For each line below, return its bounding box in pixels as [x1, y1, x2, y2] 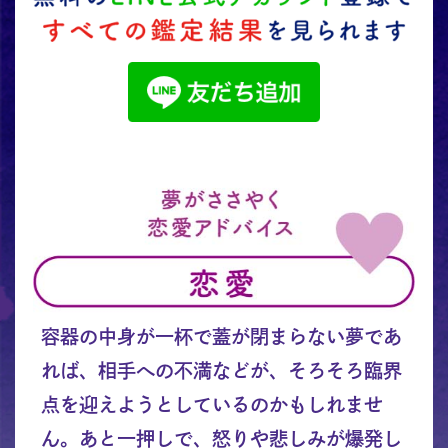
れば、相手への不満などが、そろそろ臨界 [40, 360, 402, 380]
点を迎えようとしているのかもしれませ [40, 394, 383, 414]
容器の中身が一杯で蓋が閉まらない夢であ [40, 326, 402, 346]
